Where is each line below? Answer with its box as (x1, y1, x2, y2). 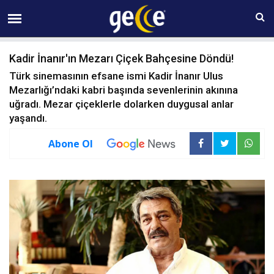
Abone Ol (48, 136, 93, 150)
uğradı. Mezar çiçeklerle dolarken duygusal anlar (9, 98, 234, 110)
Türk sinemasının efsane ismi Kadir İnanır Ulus (9, 70, 223, 82)
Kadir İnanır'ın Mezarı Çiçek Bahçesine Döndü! (9, 52, 234, 65)
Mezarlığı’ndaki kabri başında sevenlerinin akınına (9, 84, 238, 96)
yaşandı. (9, 112, 47, 124)
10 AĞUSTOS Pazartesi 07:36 (79, 6, 184, 17)
